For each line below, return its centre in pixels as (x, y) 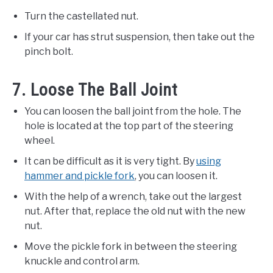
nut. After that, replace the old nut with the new (135, 211)
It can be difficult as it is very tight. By (110, 161)
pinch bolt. (49, 51)
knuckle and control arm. (82, 261)
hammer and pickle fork (80, 175)
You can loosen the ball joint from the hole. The (133, 111)
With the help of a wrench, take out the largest (133, 196)
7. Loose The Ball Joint (95, 90)
